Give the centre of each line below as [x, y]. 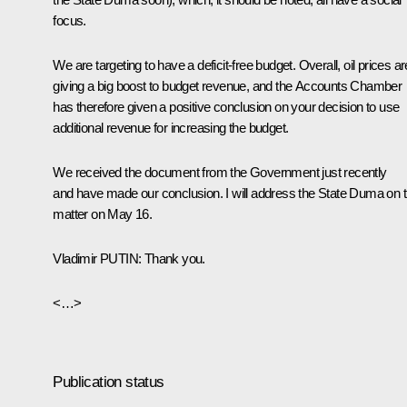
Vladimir [76, 258]
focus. [69, 20]
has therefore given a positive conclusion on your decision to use [226, 106]
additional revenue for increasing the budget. [171, 127]
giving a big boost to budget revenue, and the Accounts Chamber [228, 85]
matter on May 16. [103, 213]
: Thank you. [172, 258]
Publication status [109, 382]
